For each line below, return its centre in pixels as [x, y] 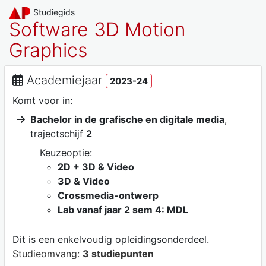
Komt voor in [41, 100]
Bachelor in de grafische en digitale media [127, 119]
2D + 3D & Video [96, 167]
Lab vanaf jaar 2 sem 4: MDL [123, 209]
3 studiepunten [118, 254]
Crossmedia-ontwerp [108, 195]
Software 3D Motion [97, 29]
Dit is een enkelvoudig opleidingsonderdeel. [110, 240]
